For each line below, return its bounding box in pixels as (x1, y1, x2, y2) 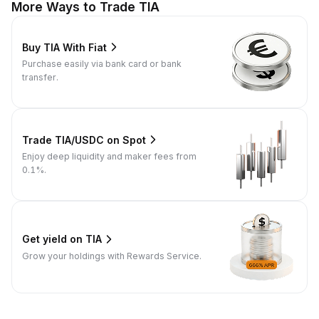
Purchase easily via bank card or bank (22, 58, 182, 70)
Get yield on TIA (22, 233, 102, 246)
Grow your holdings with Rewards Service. (22, 250, 202, 261)
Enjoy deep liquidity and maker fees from (22, 151, 197, 162)
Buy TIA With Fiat (22, 41, 107, 53)
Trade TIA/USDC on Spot (22, 133, 146, 146)
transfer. (22, 72, 58, 83)
